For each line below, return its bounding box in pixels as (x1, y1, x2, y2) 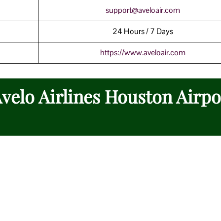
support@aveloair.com (105, 4, 180, 15)
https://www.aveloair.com (100, 47, 185, 58)
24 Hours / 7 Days (112, 26, 173, 37)
